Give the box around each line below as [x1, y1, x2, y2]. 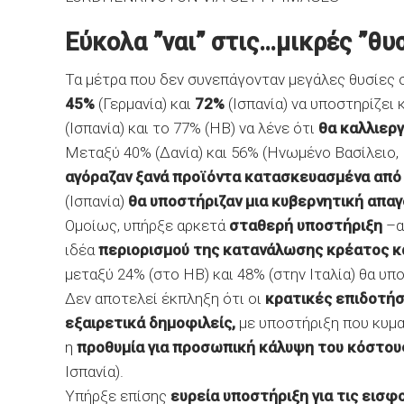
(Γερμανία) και [95, 95, 195, 113]
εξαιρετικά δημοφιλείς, [65, 314, 235, 332]
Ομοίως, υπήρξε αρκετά [65, 216, 229, 234]
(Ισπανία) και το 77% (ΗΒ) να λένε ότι [65, 119, 318, 137]
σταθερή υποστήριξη [229, 216, 382, 234]
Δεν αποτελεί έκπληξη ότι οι [65, 289, 265, 308]
